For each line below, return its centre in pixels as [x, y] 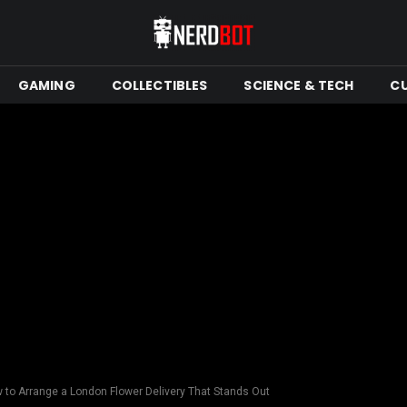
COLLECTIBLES [159, 85]
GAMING [46, 85]
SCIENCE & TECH [299, 85]
